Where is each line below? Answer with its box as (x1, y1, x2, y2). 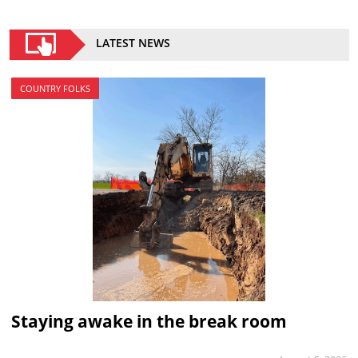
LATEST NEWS (96, 34, 171, 50)
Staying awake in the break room (10, 309, 287, 332)
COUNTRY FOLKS (19, 82, 90, 94)
